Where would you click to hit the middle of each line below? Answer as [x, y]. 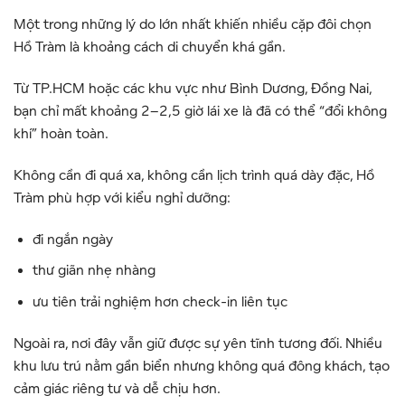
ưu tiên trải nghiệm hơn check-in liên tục [160, 301]
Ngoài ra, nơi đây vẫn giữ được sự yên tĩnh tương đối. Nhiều [198, 343]
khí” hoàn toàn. [61, 134]
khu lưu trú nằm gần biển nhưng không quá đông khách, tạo [202, 366]
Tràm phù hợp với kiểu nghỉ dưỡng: [122, 198]
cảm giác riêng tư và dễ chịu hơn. [117, 388]
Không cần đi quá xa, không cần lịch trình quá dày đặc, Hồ [194, 175]
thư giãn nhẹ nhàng [94, 271]
